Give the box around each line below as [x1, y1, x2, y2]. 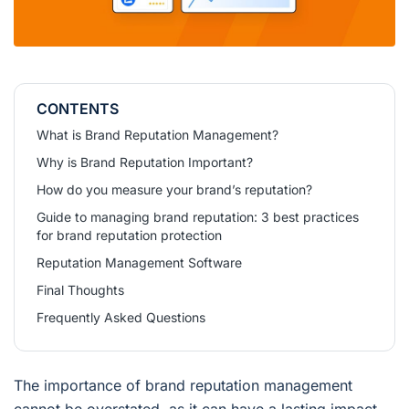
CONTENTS [37, 100, 119, 119]
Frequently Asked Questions [37, 309, 205, 326]
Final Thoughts [37, 282, 124, 299]
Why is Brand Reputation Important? [37, 154, 253, 171]
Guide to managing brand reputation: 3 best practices [37, 209, 359, 225]
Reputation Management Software [37, 255, 242, 271]
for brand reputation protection [37, 227, 222, 244]
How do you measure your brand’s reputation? [37, 182, 312, 198]
